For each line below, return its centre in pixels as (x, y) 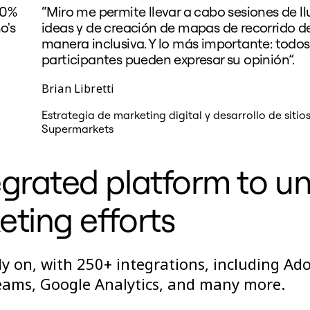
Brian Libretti (78, 88)
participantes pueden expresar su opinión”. (168, 59)
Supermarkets (77, 128)
